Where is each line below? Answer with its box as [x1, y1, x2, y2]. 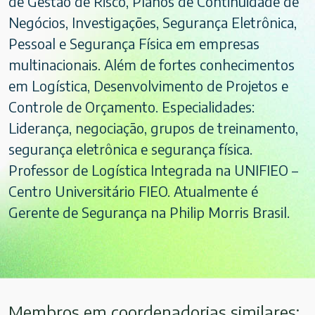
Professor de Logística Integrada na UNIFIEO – [8, 161, 298, 179]
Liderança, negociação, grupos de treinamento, [8, 119, 298, 137]
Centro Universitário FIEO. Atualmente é [8, 182, 258, 200]
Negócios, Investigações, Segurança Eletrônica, [8, 13, 297, 32]
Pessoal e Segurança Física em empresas [8, 34, 259, 53]
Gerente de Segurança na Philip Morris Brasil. [8, 203, 290, 221]
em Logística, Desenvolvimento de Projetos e [8, 77, 288, 95]
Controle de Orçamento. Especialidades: [8, 98, 255, 116]
